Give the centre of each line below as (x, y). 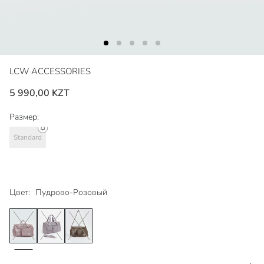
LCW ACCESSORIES (50, 72)
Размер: (24, 117)
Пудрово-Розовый (71, 193)
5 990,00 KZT (39, 93)
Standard (28, 137)
